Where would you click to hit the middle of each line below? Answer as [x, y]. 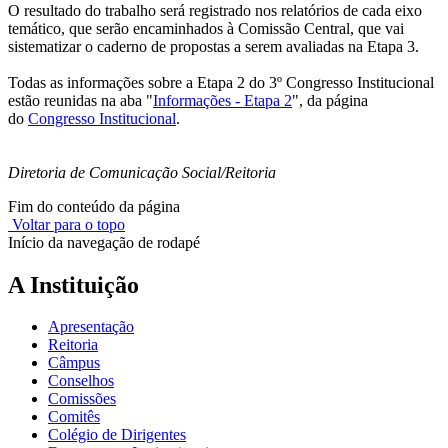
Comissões [82, 399]
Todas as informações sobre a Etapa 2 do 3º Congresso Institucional [221, 82]
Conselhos [81, 381]
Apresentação [91, 327]
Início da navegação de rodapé [104, 242]
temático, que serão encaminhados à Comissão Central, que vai [206, 28]
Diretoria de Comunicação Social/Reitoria [142, 172]
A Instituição [73, 284]
